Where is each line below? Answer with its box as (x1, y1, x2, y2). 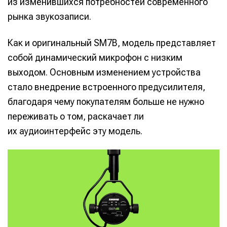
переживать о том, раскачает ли (8, 110, 144, 122)
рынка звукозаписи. (8, 11, 91, 22)
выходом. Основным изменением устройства (8, 66, 201, 78)
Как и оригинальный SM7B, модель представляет (8, 37, 216, 48)
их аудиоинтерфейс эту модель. (8, 125, 142, 136)
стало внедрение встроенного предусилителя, (8, 81, 205, 92)
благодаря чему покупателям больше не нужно (8, 96, 204, 107)
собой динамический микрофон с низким (8, 52, 182, 63)
